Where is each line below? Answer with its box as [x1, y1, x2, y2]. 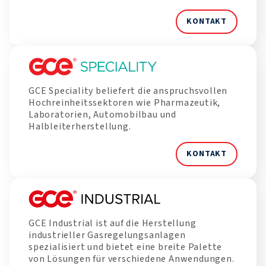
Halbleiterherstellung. [28, 119, 131, 133]
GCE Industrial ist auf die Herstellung [28, 216, 197, 230]
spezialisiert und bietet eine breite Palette [28, 240, 223, 254]
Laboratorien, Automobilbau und [28, 107, 177, 121]
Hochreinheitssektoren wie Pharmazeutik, [28, 96, 221, 109]
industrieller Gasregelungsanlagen [28, 228, 186, 242]
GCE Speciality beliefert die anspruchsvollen [28, 84, 228, 97]
